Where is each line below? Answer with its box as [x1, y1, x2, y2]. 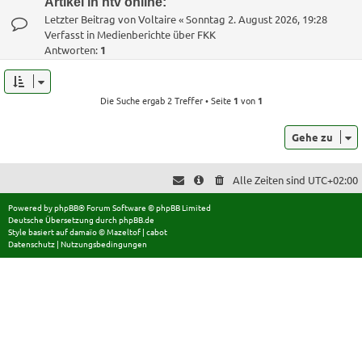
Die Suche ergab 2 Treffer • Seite [99, 93, 234, 107]
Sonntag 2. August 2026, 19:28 [186, 11, 327, 26]
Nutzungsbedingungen [61, 237, 147, 250]
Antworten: [44, 42, 100, 57]
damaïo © [69, 225, 107, 238]
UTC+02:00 [308, 172, 358, 187]
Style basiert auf [8, 225, 69, 238]
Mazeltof [107, 225, 141, 238]
